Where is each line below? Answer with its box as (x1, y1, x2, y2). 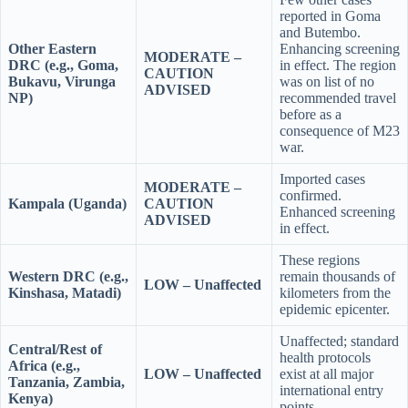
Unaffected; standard (280, 332, 399, 349)
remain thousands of (280, 268, 395, 284)
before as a (280, 106, 342, 122)
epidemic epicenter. (280, 301, 390, 317)
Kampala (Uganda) (8, 195, 127, 211)
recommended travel (280, 89, 396, 106)
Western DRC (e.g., (8, 268, 128, 284)
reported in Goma (280, 7, 381, 24)
